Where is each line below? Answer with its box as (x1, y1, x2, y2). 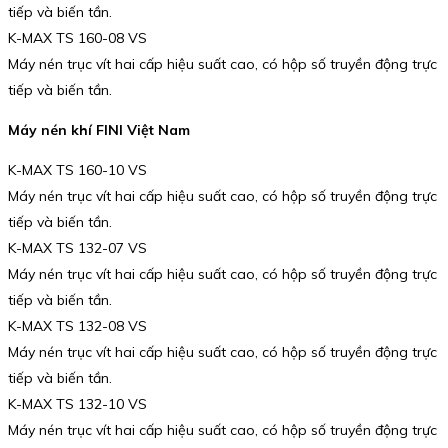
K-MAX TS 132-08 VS (8, 316, 147, 335)
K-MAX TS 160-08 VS (8, 29, 147, 48)
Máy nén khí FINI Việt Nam (8, 120, 190, 139)
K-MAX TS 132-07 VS (8, 238, 147, 257)
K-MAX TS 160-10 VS (8, 160, 147, 179)
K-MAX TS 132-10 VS (8, 394, 147, 413)
